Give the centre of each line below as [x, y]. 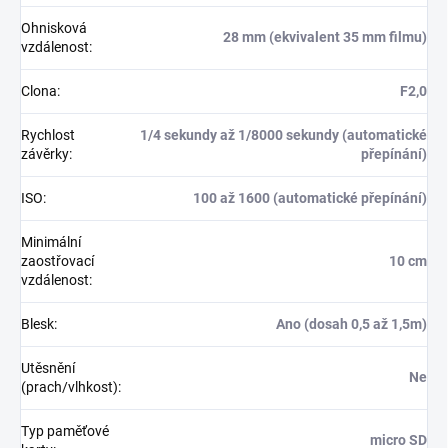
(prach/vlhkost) [69, 386]
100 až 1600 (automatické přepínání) [310, 197]
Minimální [51, 241]
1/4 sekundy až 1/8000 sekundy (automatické [283, 134]
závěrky [45, 153]
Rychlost [48, 134]
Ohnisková [54, 27]
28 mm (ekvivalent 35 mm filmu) [325, 36]
